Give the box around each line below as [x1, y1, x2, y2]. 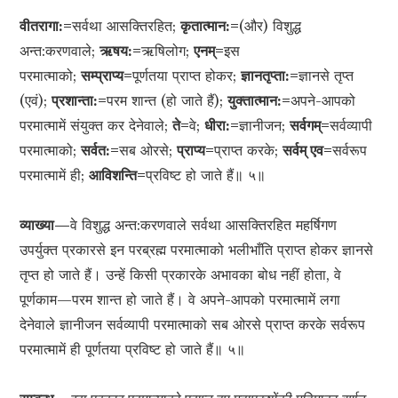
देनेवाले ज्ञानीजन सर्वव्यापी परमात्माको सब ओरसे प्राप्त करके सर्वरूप [20, 315, 366, 334]
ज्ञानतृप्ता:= [241, 67, 299, 85]
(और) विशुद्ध [239, 17, 302, 36]
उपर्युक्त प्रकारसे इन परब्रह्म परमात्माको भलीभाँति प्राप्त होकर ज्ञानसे [20, 241, 374, 259]
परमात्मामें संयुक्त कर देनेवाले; [20, 116, 173, 135]
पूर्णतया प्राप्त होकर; [132, 67, 242, 85]
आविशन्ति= [89, 166, 147, 185]
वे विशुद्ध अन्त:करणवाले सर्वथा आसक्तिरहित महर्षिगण [70, 216, 338, 235]
